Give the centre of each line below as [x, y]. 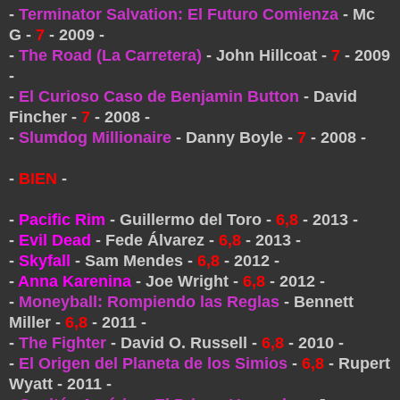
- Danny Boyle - [234, 137]
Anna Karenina [75, 281]
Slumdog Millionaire [95, 137]
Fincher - [45, 117]
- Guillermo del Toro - [191, 219]
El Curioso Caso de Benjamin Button [159, 96]
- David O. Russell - [184, 342]
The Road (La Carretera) [110, 55]
